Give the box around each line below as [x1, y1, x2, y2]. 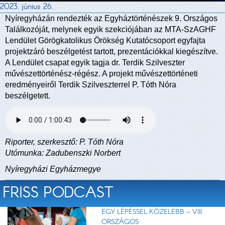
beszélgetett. [5, 91, 50, 100]
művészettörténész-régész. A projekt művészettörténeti [5, 69, 198, 78]
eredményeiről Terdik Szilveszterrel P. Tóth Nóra [5, 80, 176, 89]
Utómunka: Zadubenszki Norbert [5, 149, 121, 158]
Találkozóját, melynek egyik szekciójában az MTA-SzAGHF [5, 25, 216, 34]
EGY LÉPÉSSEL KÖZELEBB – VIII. [101, 207, 203, 217]
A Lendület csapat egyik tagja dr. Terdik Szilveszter [5, 58, 185, 67]
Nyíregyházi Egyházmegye [5, 165, 101, 174]
